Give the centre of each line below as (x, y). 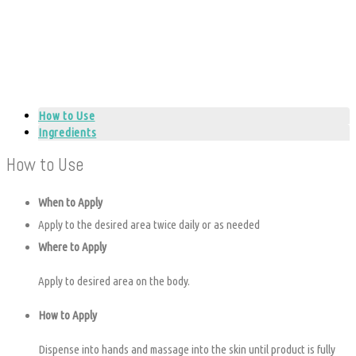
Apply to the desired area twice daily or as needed (149, 225)
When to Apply (70, 203)
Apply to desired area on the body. (114, 281)
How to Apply (68, 315)
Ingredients (68, 132)
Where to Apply (72, 247)
